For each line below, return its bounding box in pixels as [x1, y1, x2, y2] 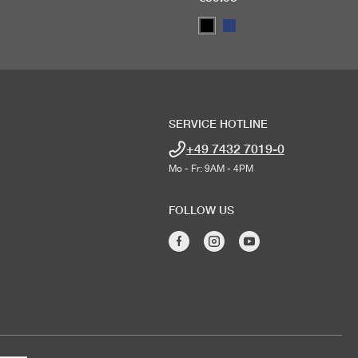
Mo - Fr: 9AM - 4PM [168, 163, 253, 174]
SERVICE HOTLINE [168, 116, 268, 130]
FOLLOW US [168, 203, 234, 217]
